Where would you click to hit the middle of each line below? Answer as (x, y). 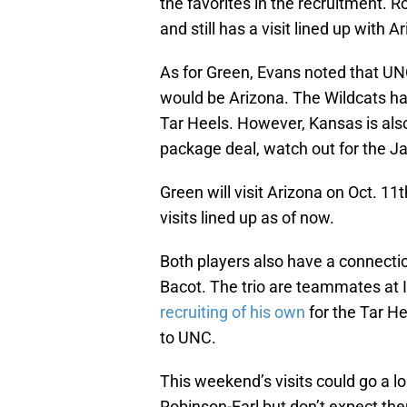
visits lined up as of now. (247, 218)
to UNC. (188, 338)
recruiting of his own (233, 313)
